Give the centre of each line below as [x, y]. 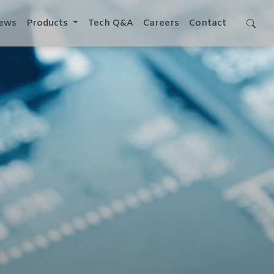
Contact [208, 23]
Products [49, 23]
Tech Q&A [111, 23]
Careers [161, 23]
